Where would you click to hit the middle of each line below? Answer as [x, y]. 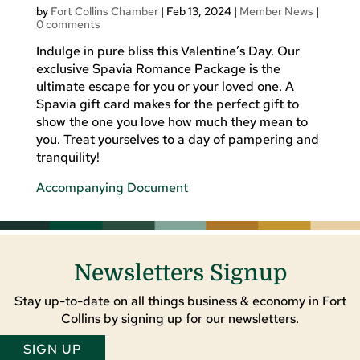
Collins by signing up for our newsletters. [180, 318]
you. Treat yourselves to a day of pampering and [177, 139]
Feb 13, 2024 [198, 11]
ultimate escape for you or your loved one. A [165, 86]
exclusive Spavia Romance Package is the [158, 68]
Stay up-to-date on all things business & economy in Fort [180, 301]
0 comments [68, 24]
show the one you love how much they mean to [172, 121]
